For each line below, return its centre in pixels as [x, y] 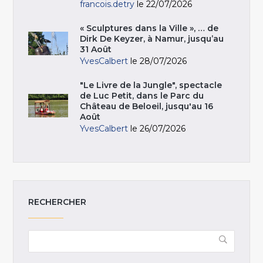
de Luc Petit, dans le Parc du [142, 96]
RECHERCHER [58, 202]
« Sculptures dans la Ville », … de [149, 28]
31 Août [96, 50]
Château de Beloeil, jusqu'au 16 [147, 107]
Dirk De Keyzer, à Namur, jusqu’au [152, 39]
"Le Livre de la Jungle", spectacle [151, 85]
